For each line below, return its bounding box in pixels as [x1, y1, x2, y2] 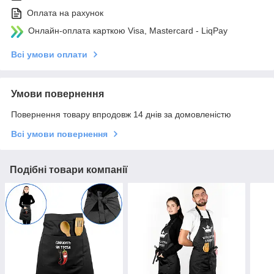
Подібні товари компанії [10, 165, 128, 176]
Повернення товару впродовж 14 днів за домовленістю [11, 109, 231, 120]
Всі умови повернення [11, 129, 108, 139]
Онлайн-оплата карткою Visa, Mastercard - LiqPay [28, 26, 228, 36]
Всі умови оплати [11, 50, 87, 60]
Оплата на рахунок [27, 8, 103, 18]
